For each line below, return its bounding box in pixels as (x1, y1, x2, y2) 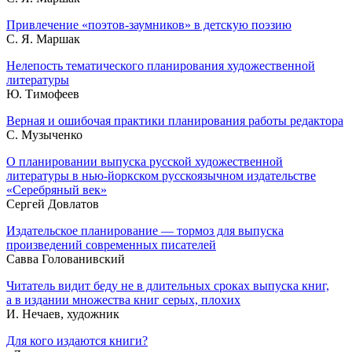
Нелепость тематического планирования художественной (6, 58, 315, 72)
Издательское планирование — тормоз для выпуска (6, 223, 284, 237)
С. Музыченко (6, 127, 82, 141)
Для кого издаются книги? (6, 333, 148, 347)
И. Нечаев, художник (6, 306, 119, 321)
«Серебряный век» (6, 182, 107, 196)
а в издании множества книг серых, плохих (6, 292, 240, 306)
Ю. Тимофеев (6, 86, 79, 101)
